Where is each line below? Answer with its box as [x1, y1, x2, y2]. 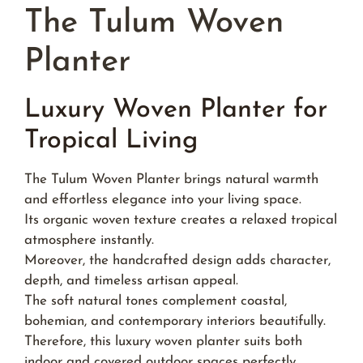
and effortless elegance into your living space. [24, 192, 301, 207]
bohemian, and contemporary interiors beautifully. [24, 314, 326, 328]
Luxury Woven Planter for [24, 96, 327, 123]
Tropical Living [24, 127, 198, 154]
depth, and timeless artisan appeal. [24, 273, 238, 288]
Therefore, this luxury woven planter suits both [24, 334, 302, 348]
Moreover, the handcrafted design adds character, [24, 253, 331, 267]
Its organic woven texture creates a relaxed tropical [24, 212, 337, 227]
